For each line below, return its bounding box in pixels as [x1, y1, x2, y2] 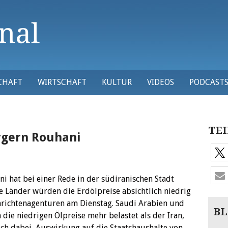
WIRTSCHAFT [38, 77, 87, 87]
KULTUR [102, 77, 132, 87]
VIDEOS [147, 77, 174, 87]
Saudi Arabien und [116, 198, 184, 208]
